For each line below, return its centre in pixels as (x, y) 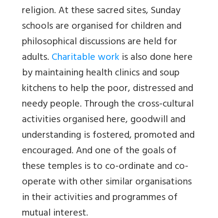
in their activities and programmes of (100, 198)
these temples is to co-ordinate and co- (105, 167)
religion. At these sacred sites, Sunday (101, 11)
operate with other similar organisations (107, 182)
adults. (37, 58)
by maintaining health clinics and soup (101, 73)
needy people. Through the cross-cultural (108, 105)
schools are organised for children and (102, 27)
